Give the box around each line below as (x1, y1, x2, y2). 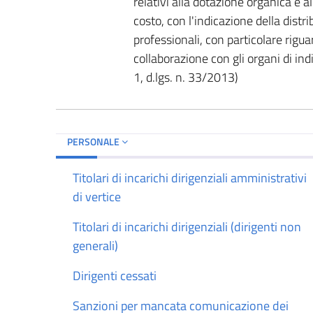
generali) (73, 235, 118, 255)
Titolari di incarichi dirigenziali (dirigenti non (73, 217, 301, 236)
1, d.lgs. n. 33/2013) (133, 67, 238, 87)
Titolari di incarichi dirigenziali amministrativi (73, 168, 307, 187)
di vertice (73, 187, 121, 206)
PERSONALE (67, 133, 122, 149)
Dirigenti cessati (73, 265, 156, 285)
